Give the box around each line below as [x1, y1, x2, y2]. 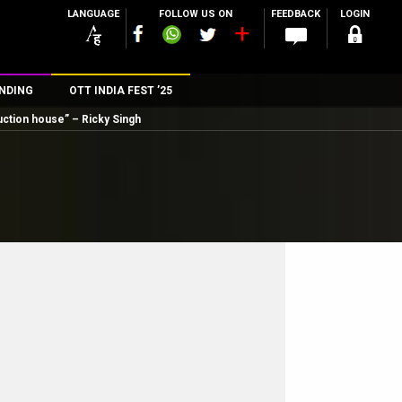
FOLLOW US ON [158, 8, 232, 20]
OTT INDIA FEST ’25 [68, 84, 172, 97]
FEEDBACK [271, 8, 320, 20]
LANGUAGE [67, 8, 119, 20]
